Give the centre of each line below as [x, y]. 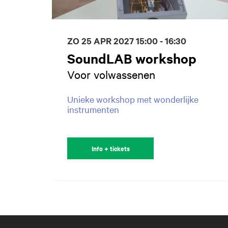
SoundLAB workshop [132, 58]
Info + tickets [110, 148]
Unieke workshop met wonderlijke [133, 99]
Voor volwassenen [111, 74]
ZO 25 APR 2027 [102, 40]
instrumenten [93, 109]
